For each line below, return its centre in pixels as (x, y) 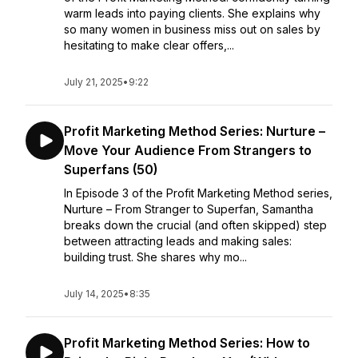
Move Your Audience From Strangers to (188, 150)
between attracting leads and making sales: (178, 241)
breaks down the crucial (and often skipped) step (195, 225)
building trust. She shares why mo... (155, 257)
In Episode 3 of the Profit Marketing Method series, (198, 193)
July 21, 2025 (93, 82)
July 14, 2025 (94, 294)
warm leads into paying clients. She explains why (192, 13)
